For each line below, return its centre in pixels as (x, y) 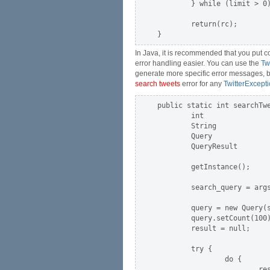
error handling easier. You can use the (198, 63)
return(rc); (197, 24)
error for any (202, 84)
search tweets (158, 84)
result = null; (204, 228)
